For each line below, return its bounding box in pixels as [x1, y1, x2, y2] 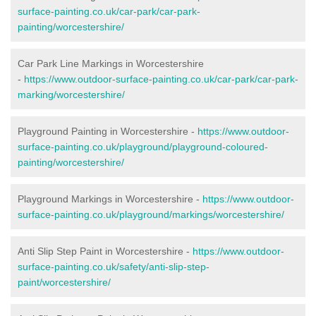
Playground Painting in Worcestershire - [18, 125, 197, 137]
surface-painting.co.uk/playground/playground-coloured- [18, 140, 268, 152]
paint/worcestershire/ [18, 276, 111, 288]
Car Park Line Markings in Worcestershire [18, 57, 204, 69]
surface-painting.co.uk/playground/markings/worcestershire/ [18, 208, 284, 220]
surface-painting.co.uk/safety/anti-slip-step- [18, 260, 209, 272]
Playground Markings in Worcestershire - [18, 193, 202, 205]
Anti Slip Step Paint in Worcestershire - [18, 245, 193, 257]
